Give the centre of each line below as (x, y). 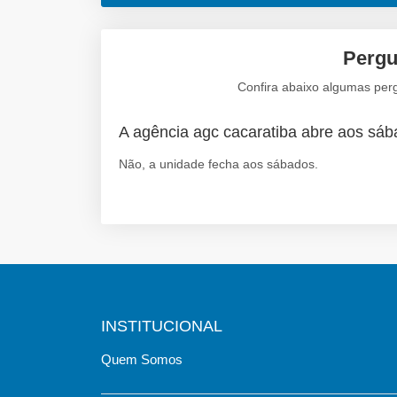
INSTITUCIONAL (162, 326)
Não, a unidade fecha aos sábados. (218, 163)
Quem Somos (142, 359)
